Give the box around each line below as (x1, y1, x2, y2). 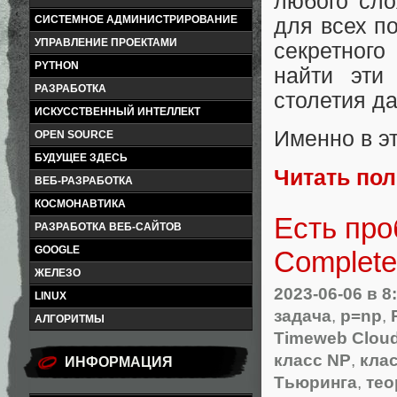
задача (274, 305, 331, 325)
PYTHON (35, 59, 79, 72)
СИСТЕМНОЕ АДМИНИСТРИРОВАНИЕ (35, 13, 237, 26)
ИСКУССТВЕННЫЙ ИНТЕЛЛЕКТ (35, 105, 200, 118)
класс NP (274, 349, 351, 370)
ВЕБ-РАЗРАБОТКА (35, 175, 133, 187)
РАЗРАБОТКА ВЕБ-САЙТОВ (35, 221, 182, 233)
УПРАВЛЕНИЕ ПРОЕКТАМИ (35, 36, 177, 49)
